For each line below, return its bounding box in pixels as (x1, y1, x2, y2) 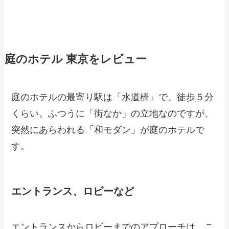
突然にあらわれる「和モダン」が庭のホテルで (11, 125, 205, 135)
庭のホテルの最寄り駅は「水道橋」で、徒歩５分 (11, 92, 214, 103)
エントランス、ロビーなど (11, 186, 134, 197)
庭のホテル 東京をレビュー (4, 53, 147, 66)
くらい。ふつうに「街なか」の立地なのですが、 (11, 108, 214, 119)
